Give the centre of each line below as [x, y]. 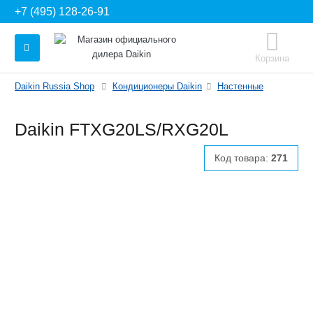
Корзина [272, 58]
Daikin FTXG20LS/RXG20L [122, 129]
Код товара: [243, 158]
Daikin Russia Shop [54, 86]
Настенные [240, 86]
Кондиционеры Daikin [157, 86]
